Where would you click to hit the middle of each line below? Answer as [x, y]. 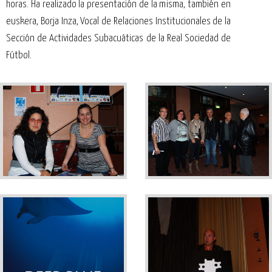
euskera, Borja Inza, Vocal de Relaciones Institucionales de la [118, 21]
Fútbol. [19, 55]
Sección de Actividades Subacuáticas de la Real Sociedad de [118, 38]
